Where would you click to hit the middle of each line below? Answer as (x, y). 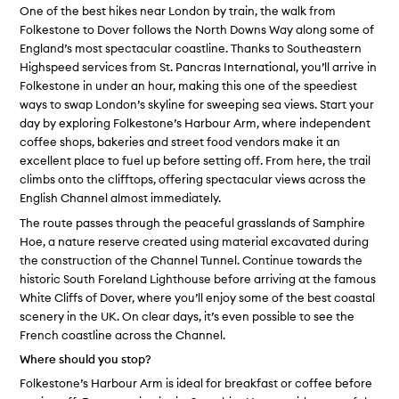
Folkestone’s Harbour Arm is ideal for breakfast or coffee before (196, 383)
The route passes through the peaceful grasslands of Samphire (193, 222)
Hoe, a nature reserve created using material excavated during (195, 241)
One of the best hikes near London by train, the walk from (178, 11)
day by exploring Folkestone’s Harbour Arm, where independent (195, 123)
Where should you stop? (86, 358)
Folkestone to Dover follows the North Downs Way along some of (197, 30)
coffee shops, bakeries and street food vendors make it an (180, 142)
